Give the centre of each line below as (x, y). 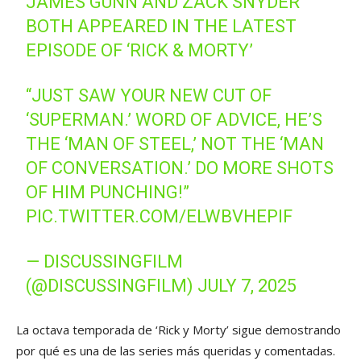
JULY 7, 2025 (247, 286)
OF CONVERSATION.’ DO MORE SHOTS (180, 168)
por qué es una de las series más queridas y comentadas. (176, 351)
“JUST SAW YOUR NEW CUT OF (149, 96)
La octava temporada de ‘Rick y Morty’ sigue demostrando (178, 330)
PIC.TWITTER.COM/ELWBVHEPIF (160, 217)
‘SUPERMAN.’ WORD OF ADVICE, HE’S (174, 120)
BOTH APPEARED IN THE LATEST (162, 27)
